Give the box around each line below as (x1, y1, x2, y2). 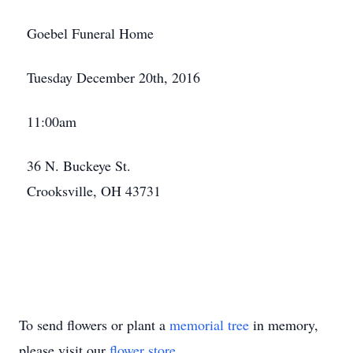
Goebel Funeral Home (27, 24, 154, 43)
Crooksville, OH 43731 (27, 181, 161, 200)
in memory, (249, 315, 318, 334)
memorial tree (169, 315, 249, 334)
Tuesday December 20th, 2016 (27, 68, 200, 87)
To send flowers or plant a (19, 315, 169, 334)
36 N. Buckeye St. (27, 156, 131, 175)
